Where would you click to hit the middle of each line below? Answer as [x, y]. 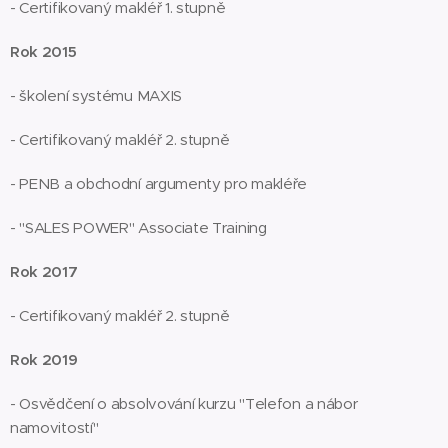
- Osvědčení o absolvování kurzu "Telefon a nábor [184, 403]
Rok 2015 [43, 51]
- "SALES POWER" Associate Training [138, 227]
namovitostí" [54, 427]
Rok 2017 [44, 271]
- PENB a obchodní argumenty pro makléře [159, 183]
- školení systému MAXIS [96, 95]
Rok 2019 [44, 359]
